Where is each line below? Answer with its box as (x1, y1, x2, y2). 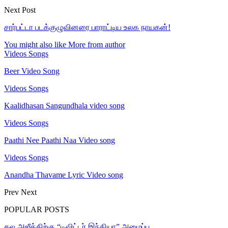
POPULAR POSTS (4, 205, 69, 214)
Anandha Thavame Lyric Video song (4, 170, 123, 179)
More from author (68, 40, 125, 49)
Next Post (4, 5, 36, 14)
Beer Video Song (4, 66, 60, 75)
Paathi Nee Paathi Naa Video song (4, 135, 115, 145)
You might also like (4, 40, 66, 49)
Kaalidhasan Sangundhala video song (4, 101, 125, 110)
